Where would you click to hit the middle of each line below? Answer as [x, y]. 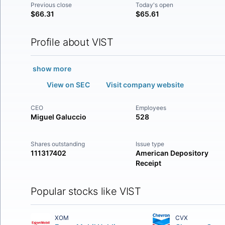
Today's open [155, 5]
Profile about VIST [72, 42]
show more [52, 69]
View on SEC [68, 85]
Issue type [150, 144]
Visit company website [145, 85]
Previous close [51, 5]
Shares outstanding [58, 144]
